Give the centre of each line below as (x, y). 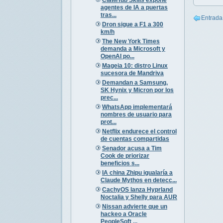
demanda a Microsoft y (133, 49)
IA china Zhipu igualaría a (137, 172)
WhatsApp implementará (137, 107)
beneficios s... (120, 163)
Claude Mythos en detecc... (138, 180)
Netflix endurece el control (139, 131)
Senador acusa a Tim (132, 148)
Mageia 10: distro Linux (135, 65)
